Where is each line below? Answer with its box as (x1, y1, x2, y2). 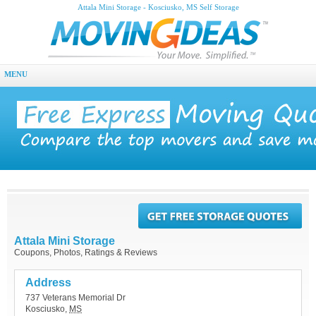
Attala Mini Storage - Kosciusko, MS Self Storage (77, 4, 239, 11)
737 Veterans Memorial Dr (25, 293, 126, 303)
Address (25, 276, 71, 288)
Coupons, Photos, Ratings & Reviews (14, 248, 157, 257)
